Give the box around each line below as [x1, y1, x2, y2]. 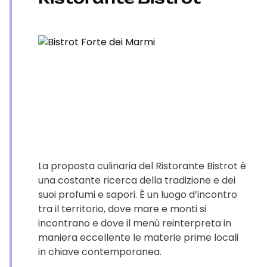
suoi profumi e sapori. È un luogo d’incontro [38, 188, 237, 201]
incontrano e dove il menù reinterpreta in [38, 216, 231, 230]
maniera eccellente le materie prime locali [38, 231, 238, 244]
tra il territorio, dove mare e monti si [38, 202, 206, 216]
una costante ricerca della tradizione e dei [38, 173, 235, 187]
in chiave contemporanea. [38, 245, 162, 259]
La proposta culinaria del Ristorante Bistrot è [38, 159, 246, 173]
